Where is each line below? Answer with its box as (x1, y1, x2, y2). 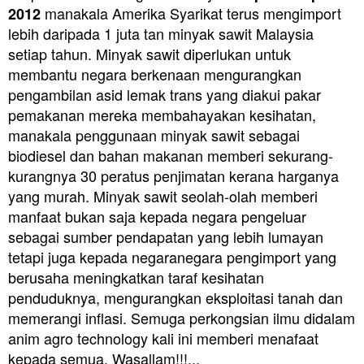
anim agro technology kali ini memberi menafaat (8, 327, 318, 349)
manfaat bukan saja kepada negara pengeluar (8, 205, 306, 227)
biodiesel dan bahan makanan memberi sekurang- (8, 144, 333, 166)
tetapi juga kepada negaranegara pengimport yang (8, 245, 336, 267)
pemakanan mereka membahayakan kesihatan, (8, 103, 316, 125)
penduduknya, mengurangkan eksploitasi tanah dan (8, 286, 343, 308)
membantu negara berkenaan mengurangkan (8, 63, 301, 84)
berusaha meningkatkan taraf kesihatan (8, 266, 264, 288)
